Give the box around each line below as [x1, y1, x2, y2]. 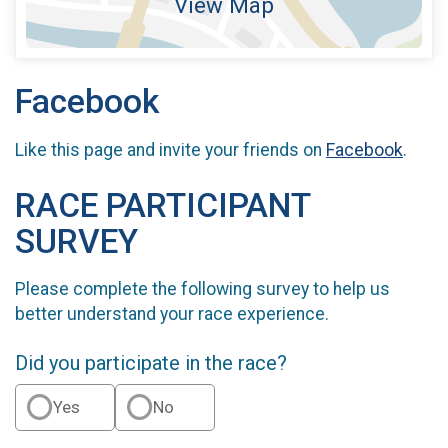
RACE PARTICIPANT [15, 185, 310, 225]
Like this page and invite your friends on [15, 139, 326, 160]
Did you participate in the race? [15, 351, 287, 376]
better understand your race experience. [15, 304, 329, 325]
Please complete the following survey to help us [15, 279, 390, 300]
